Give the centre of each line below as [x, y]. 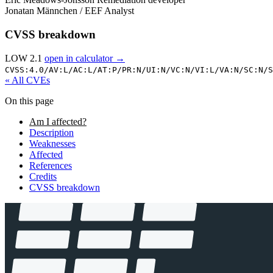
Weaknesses [52, 143]
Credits [43, 176]
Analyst [119, 11]
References [51, 165]
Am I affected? [58, 121]
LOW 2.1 [25, 58]
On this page [29, 101]
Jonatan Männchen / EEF [54, 11]
